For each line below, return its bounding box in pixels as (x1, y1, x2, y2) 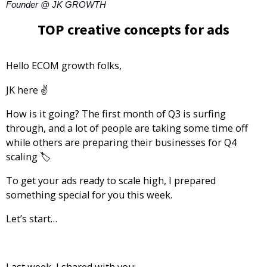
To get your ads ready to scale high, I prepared (6, 174, 216, 188)
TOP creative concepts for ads (38, 20, 229, 39)
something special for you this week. (6, 188, 172, 202)
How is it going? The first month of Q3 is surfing (6, 107, 226, 120)
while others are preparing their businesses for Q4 (6, 135, 237, 149)
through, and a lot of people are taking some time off (6, 121, 248, 135)
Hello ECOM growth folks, (6, 59, 122, 73)
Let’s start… (6, 212, 57, 226)
